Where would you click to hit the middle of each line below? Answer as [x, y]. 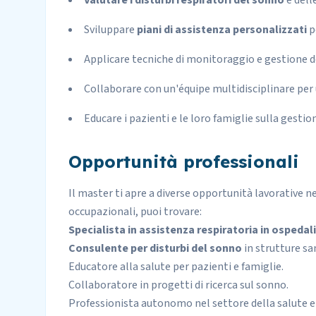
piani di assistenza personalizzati [222, 30]
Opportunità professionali [184, 162]
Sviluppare [110, 30]
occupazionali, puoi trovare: [135, 212]
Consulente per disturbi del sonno [155, 248]
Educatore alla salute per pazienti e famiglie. [176, 267]
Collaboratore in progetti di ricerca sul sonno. [178, 285]
